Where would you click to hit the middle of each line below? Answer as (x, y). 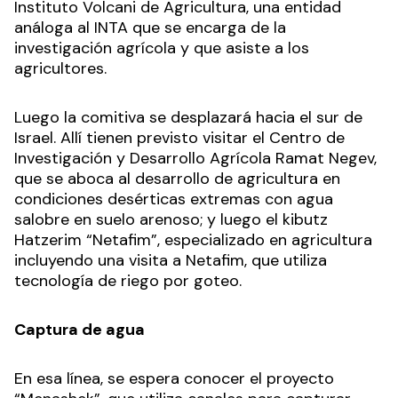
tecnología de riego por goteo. (128, 280)
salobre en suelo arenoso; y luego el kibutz (171, 219)
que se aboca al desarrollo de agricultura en (177, 178)
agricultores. (60, 68)
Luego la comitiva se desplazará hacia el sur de (188, 117)
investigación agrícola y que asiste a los (162, 48)
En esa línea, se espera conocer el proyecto (174, 378)
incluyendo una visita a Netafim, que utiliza (171, 260)
